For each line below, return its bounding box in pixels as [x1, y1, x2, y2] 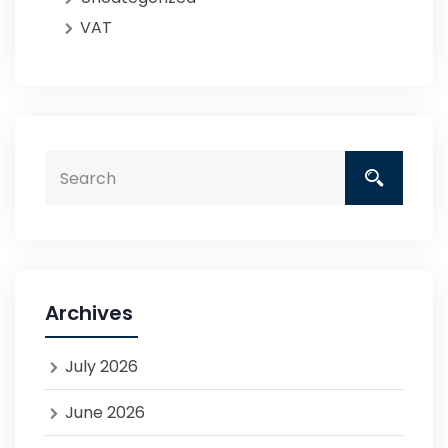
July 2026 [65, 355, 138, 378]
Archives [45, 299, 133, 327]
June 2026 [65, 401, 145, 424]
